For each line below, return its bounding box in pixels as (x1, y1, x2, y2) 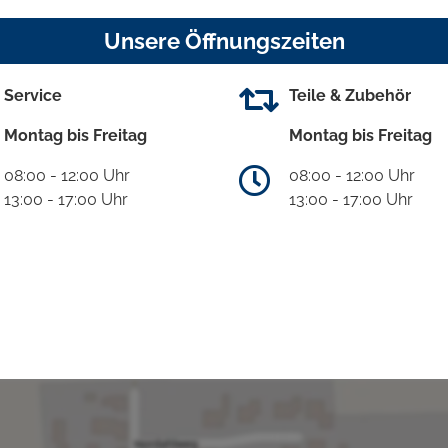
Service (4, 86, 62, 106)
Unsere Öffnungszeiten (103, 28, 345, 55)
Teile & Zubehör (289, 86, 411, 106)
